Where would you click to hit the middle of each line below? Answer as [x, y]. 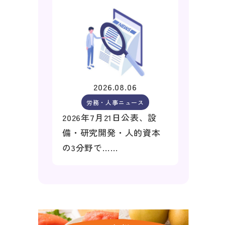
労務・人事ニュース [115, 102]
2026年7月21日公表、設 [110, 118]
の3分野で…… [90, 148]
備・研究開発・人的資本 [111, 133]
